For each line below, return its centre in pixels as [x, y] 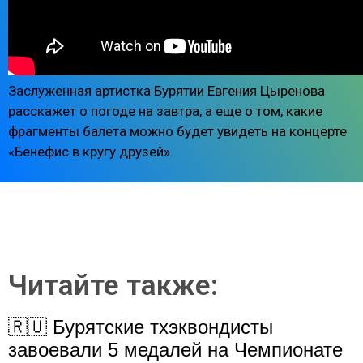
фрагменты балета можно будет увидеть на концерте [177, 131]
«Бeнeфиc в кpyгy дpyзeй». [91, 151]
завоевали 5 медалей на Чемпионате [175, 350]
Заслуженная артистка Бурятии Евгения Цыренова [167, 90]
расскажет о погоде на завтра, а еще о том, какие [165, 111]
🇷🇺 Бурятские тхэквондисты [141, 327]
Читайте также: [113, 286]
